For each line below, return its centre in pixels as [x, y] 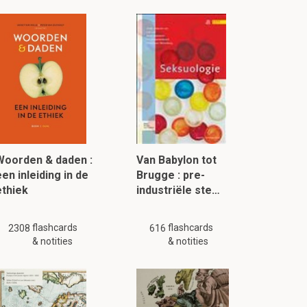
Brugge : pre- [171, 175]
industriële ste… [179, 190]
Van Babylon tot [177, 160]
